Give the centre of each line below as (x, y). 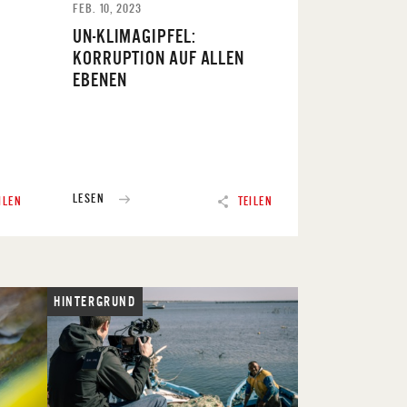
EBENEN (100, 80)
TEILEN (255, 202)
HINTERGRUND (95, 302)
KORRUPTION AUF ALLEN (159, 58)
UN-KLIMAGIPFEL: (134, 36)
